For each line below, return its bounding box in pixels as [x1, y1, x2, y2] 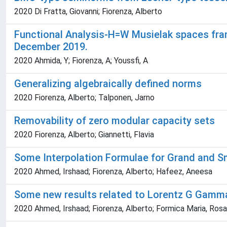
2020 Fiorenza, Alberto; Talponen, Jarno [14, 93, 155, 102]
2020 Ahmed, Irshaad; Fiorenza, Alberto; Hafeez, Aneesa [14, 167, 212, 176]
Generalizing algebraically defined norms [14, 78, 202, 90]
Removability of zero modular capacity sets [14, 115, 215, 127]
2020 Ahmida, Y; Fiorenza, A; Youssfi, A [14, 56, 148, 65]
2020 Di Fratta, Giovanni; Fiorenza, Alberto [14, 7, 162, 16]
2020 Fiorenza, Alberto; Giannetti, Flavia [14, 130, 154, 139]
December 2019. [14, 41, 88, 53]
